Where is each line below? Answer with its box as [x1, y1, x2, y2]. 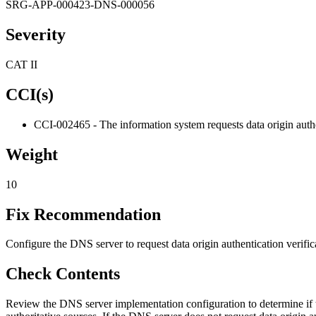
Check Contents [6, 265, 120, 284]
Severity [6, 25, 66, 44]
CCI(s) [6, 85, 54, 104]
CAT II [6, 59, 37, 71]
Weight [6, 145, 58, 164]
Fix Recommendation [6, 205, 161, 224]
